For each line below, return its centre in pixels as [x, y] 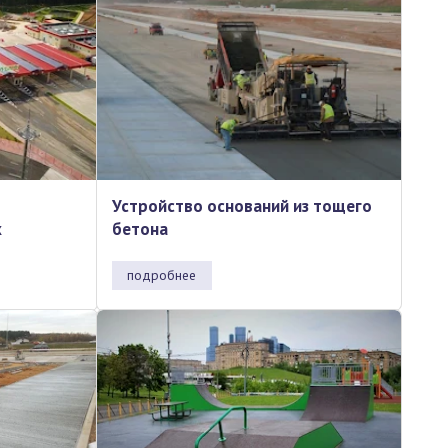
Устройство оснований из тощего [241, 206]
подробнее [162, 275]
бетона [139, 229]
